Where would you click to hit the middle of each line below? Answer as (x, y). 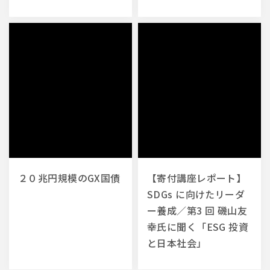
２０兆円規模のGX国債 (69, 177)
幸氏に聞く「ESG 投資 (198, 226)
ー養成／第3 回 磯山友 (197, 210)
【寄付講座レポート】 (197, 177)
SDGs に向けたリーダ (196, 194)
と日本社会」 (177, 243)
